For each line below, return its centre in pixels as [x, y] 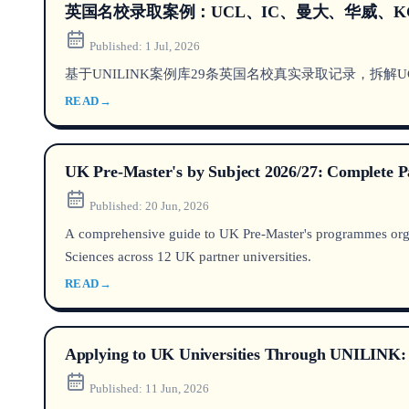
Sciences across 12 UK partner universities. [188, 256]
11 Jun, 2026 [177, 388]
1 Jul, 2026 [172, 46]
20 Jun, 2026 [177, 205]
